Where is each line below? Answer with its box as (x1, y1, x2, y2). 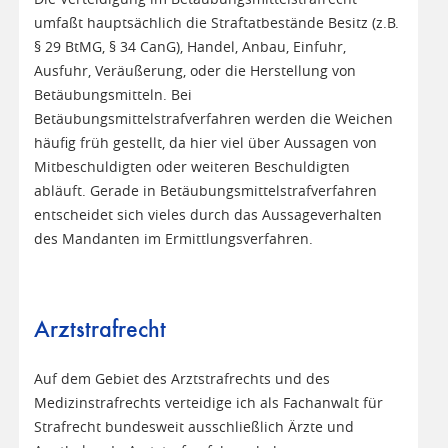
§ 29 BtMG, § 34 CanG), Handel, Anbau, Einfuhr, (33, 38, 346, 56)
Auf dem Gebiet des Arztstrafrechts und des (33, 369, 330, 388)
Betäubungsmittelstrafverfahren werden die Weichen (33, 110, 393, 128)
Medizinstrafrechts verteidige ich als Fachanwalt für (33, 393, 383, 412)
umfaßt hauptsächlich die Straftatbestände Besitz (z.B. (33, 14, 399, 32)
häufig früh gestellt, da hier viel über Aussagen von (33, 134, 377, 152)
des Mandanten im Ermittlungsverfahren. (33, 230, 313, 248)
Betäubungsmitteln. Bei (33, 86, 192, 104)
